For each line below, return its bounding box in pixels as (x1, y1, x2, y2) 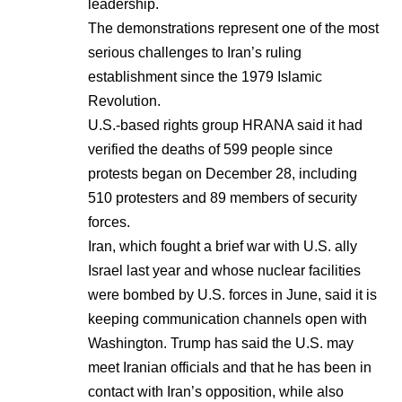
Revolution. (88, 92, 161, 109)
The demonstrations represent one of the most (88, 20, 379, 36)
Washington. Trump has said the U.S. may (88, 335, 354, 351)
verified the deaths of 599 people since (88, 141, 333, 157)
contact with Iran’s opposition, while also (88, 383, 344, 399)
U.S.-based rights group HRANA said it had (88, 117, 363, 133)
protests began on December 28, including (88, 165, 357, 181)
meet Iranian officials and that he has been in (88, 359, 371, 375)
